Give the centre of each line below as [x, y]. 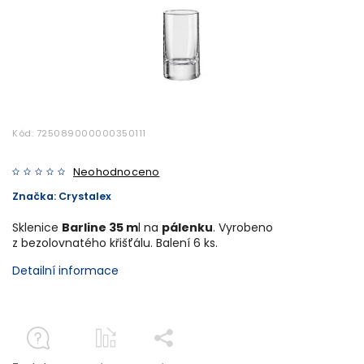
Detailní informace [65, 270]
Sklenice [37, 227]
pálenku [187, 227]
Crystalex [85, 196]
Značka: [35, 196]
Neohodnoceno [117, 171]
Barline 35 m [100, 227]
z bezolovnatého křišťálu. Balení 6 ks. [115, 243]
